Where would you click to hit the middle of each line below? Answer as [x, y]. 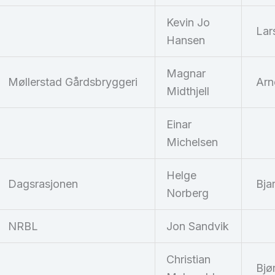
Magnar [186, 74]
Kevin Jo [188, 23]
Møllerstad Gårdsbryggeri [73, 82]
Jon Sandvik [198, 227]
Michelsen [192, 142]
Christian [188, 260]
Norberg [188, 193]
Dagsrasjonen [43, 184]
